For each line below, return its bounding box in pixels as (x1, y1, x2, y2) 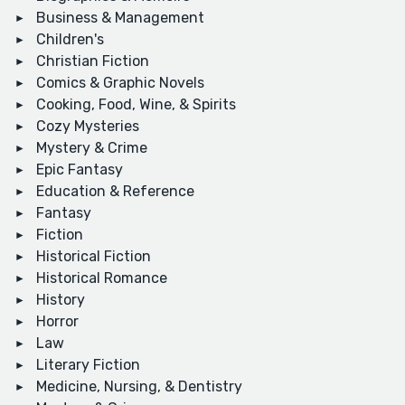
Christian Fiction (36, 52, 149, 71)
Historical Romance (36, 269, 167, 287)
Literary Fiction (36, 356, 140, 374)
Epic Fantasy (36, 161, 123, 179)
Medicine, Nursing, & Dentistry (36, 378, 242, 396)
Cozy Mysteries (36, 118, 139, 136)
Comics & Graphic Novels (36, 74, 204, 92)
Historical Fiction (36, 248, 151, 266)
